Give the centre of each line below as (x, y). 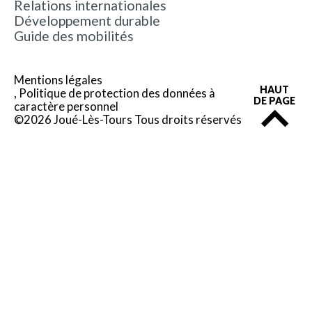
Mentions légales (58, 80)
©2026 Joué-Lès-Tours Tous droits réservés (128, 120)
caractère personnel (66, 107)
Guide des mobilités (74, 36)
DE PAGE (275, 100)
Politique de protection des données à (117, 93)
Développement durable (87, 21)
